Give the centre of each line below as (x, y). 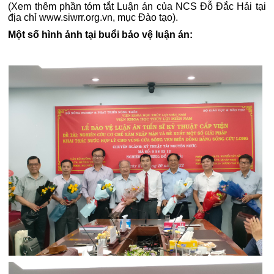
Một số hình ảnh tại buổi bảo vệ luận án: (101, 35)
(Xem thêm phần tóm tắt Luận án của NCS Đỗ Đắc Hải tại (137, 6)
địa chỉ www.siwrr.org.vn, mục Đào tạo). (93, 17)
